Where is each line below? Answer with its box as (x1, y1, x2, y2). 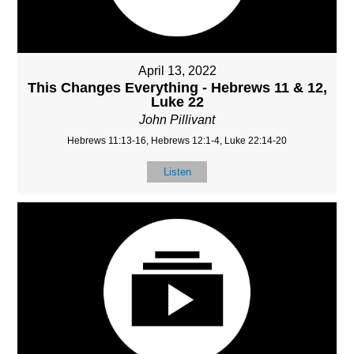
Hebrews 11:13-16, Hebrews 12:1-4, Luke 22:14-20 (67, 135, 287, 147)
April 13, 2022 (137, 64, 217, 78)
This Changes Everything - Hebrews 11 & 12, (27, 80, 327, 96)
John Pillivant (139, 113, 215, 127)
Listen (163, 166, 191, 179)
